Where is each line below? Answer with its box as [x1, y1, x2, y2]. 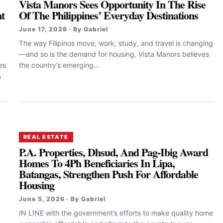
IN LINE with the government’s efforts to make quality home [19, 208, 213, 217]
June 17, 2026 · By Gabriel [19, 25, 108, 33]
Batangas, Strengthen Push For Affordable [19, 165, 199, 182]
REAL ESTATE [23, 133, 69, 140]
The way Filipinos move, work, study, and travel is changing [19, 38, 213, 47]
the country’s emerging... [19, 60, 100, 69]
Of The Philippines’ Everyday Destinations [19, 6, 199, 23]
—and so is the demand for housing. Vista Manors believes [19, 49, 209, 58]
